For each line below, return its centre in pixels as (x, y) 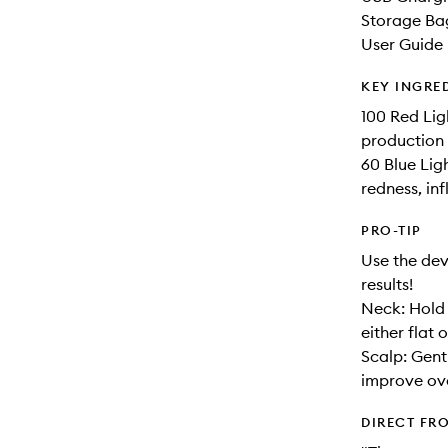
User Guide (402, 44)
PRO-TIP (391, 230)
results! (387, 284)
